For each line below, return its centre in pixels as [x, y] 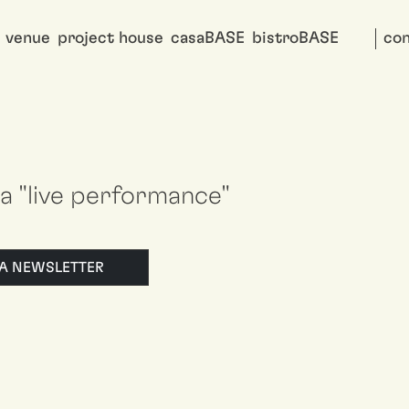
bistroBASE [295, 38]
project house [110, 38]
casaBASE [208, 38]
